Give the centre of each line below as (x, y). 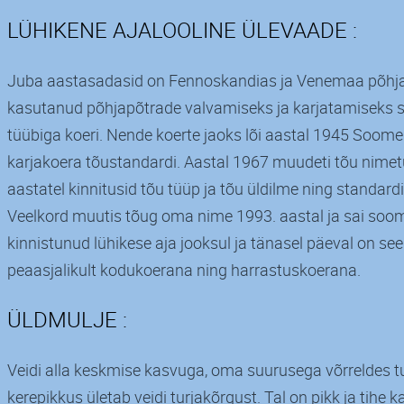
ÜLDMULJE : (67, 319)
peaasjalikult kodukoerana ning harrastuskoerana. (184, 269)
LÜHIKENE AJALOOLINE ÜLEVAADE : (182, 29)
